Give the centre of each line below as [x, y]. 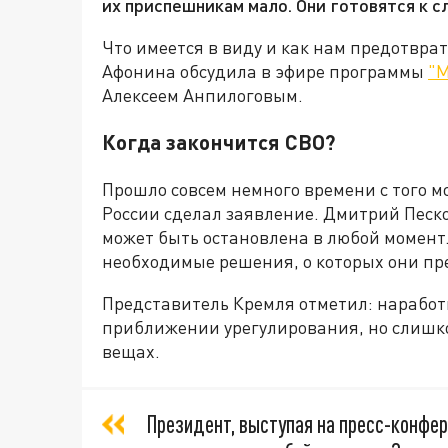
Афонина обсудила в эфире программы [265, 71]
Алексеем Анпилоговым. [202, 95]
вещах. [131, 351]
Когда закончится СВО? [218, 142]
